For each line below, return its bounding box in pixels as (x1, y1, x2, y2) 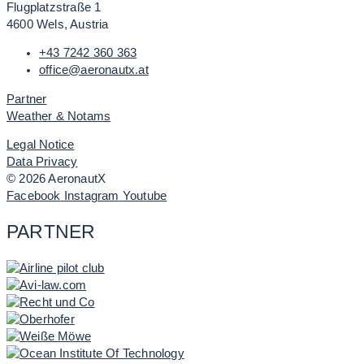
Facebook (6, 189, 61, 203)
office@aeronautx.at (39, 63, 149, 77)
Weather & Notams (6, 109, 111, 123)
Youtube (122, 189, 167, 203)
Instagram (63, 189, 119, 203)
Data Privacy (6, 155, 78, 169)
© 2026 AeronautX (6, 172, 106, 186)
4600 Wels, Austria (6, 17, 109, 31)
